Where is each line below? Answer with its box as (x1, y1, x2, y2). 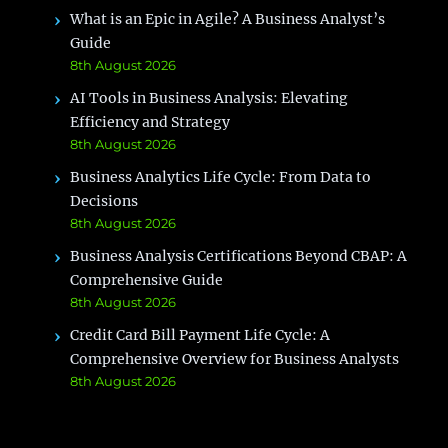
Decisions (70, 192, 139, 211)
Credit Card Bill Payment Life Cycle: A (70, 326, 331, 345)
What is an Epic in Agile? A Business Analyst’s (70, 10, 386, 29)
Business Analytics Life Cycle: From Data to (70, 168, 372, 187)
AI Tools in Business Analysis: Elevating (70, 89, 349, 108)
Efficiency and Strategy (70, 113, 231, 132)
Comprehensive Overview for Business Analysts (70, 350, 400, 369)
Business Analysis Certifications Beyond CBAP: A (70, 247, 408, 266)
